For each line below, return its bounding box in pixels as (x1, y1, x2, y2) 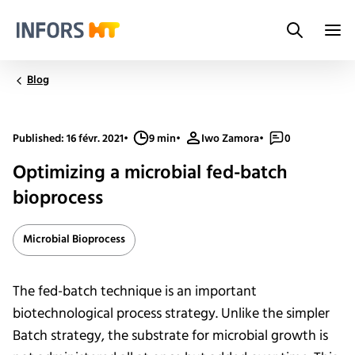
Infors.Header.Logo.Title (13, 37, 140, 58)
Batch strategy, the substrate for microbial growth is (13, 325, 328, 348)
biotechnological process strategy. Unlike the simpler (13, 303, 330, 326)
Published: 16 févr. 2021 (13, 130, 124, 148)
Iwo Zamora (201, 130, 259, 148)
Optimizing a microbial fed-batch (13, 158, 288, 189)
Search (294, 29, 331, 50)
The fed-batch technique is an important (13, 281, 257, 303)
